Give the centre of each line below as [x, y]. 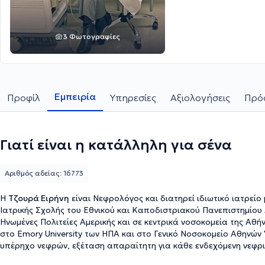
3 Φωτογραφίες [91, 36]
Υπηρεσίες [133, 98]
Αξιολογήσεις [200, 98]
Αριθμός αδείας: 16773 [44, 173]
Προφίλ [24, 98]
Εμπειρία [75, 96]
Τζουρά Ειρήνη [39, 198]
